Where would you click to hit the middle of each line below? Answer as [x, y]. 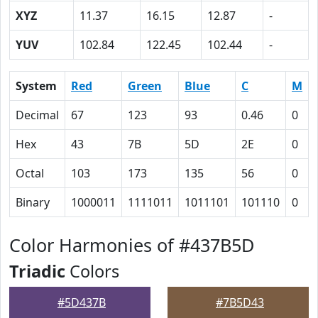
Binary [33, 202]
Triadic [37, 271]
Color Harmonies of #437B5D [132, 245]
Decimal [37, 115]
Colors [92, 271]
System [36, 86]
